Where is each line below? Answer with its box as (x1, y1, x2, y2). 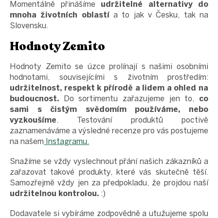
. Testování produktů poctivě (56, 115, 208, 125)
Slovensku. (10, 21, 50, 30)
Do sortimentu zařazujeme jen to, (59, 93, 199, 103)
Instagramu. (44, 136, 89, 146)
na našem (10, 136, 44, 146)
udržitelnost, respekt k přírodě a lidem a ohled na (10, 83, 208, 92)
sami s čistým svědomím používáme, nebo (10, 104, 208, 114)
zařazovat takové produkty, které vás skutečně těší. (10, 167, 208, 177)
